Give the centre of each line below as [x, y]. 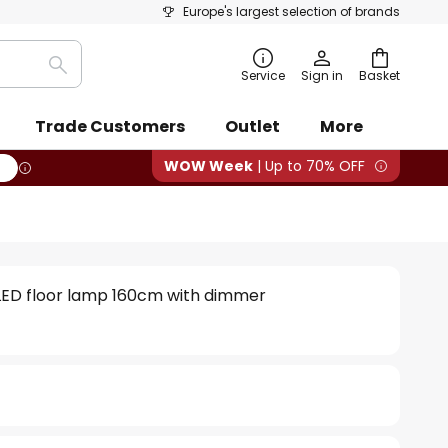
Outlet [252, 126]
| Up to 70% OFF [309, 166]
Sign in [322, 75]
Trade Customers [110, 126]
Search [84, 76]
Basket [379, 75]
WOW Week [208, 166]
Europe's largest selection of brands [291, 11]
